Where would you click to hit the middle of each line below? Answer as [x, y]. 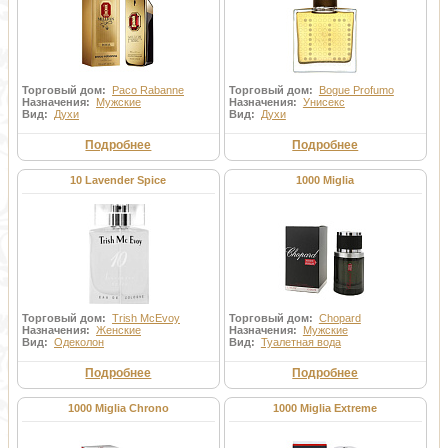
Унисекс [323, 102]
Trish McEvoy [146, 318]
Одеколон [79, 342]
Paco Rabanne [148, 90]
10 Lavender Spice [118, 180]
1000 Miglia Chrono [118, 408]
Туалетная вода [300, 342]
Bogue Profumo [356, 90]
